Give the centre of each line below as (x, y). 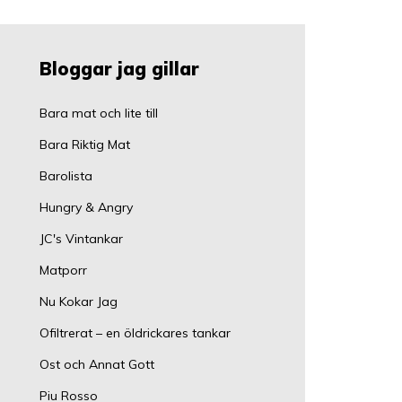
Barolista (66, 176)
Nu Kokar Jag (79, 301)
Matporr (63, 270)
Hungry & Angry (86, 207)
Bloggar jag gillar (119, 69)
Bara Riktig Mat (85, 144)
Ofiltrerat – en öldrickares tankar (135, 333)
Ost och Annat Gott (97, 364)
